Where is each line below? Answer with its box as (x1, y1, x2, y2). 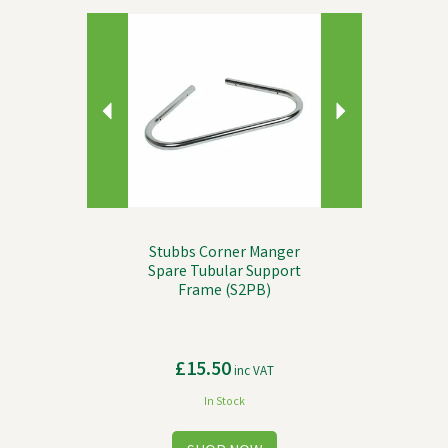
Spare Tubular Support (147, 261, 301, 284)
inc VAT (230, 363, 274, 382)
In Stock (203, 394, 245, 411)
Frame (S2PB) (177, 280, 271, 303)
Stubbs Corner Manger (148, 242, 300, 265)
